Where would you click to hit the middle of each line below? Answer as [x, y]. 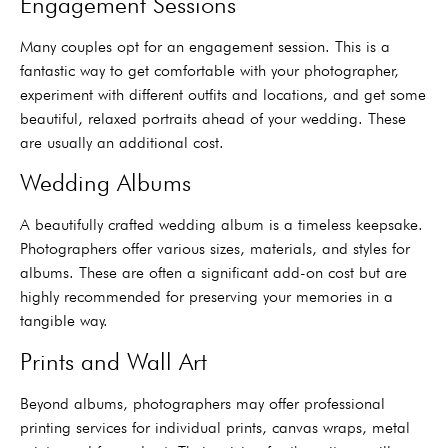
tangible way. [64, 321]
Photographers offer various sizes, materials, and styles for [215, 249]
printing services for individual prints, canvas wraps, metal [215, 427]
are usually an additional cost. [122, 142]
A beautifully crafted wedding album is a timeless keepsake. [221, 225]
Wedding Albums [105, 183]
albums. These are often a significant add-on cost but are [213, 273]
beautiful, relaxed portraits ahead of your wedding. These [213, 118]
